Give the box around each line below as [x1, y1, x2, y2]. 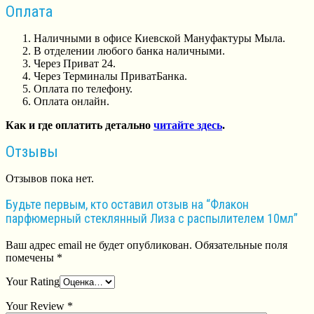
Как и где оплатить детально [6, 118, 153, 131]
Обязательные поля [192, 239, 287, 252]
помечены [6, 252, 57, 264]
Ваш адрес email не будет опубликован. [6, 239, 192, 252]
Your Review [6, 300, 67, 313]
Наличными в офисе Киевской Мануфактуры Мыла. [34, 32, 285, 44]
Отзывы [6, 143, 58, 161]
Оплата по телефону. [34, 82, 132, 95]
